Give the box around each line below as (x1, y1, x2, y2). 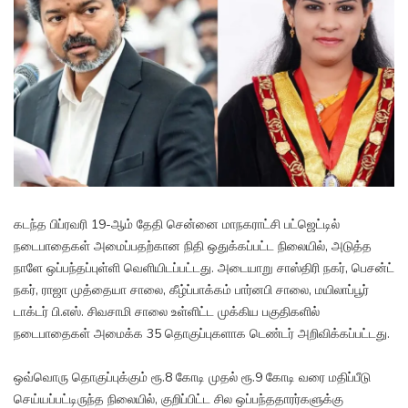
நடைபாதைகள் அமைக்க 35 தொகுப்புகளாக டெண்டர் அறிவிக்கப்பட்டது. (14, 325, 390, 343)
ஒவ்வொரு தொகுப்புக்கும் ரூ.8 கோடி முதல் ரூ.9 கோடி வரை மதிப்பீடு (14, 369, 371, 387)
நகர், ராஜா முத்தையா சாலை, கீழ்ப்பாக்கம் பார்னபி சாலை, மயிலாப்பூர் (14, 281, 369, 300)
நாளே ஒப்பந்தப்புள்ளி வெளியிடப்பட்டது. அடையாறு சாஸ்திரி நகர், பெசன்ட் (14, 260, 394, 278)
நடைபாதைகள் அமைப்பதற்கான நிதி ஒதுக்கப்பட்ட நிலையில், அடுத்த (14, 238, 372, 256)
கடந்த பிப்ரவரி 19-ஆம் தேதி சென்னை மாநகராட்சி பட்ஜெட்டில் (14, 216, 340, 234)
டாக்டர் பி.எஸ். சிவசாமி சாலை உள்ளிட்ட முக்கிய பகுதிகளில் (14, 303, 320, 321)
